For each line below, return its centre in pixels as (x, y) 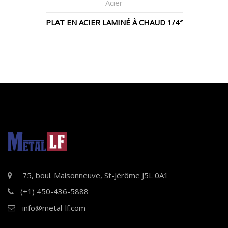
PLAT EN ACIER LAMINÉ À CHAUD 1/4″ (114, 22)
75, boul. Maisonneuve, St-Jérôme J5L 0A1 (95, 175)
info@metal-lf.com (54, 208)
